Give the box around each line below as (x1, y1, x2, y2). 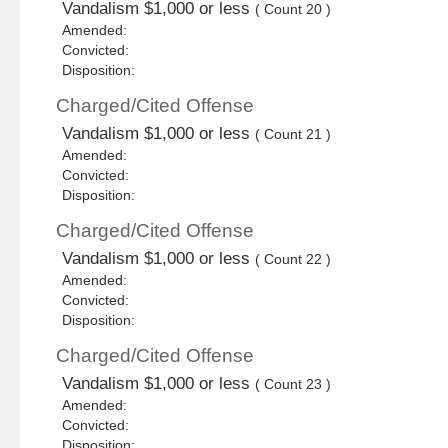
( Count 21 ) (255, 126, 332, 143)
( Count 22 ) (255, 251, 332, 268)
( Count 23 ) (255, 376, 332, 393)
